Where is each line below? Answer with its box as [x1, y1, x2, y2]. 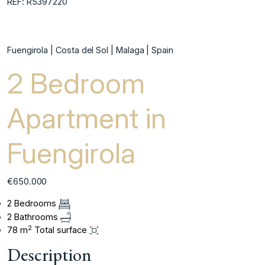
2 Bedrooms [7, 198, 59, 209]
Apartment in [7, 101, 166, 136]
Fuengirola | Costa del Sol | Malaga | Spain [7, 45, 173, 56]
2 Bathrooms [7, 211, 60, 222]
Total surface [32, 225, 89, 235]
